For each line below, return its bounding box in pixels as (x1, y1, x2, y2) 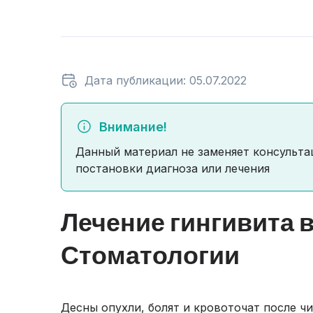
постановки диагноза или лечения (75, 161, 270, 175)
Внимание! (99, 119, 167, 134)
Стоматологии (61, 239, 240, 270)
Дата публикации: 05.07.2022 (85, 73, 247, 87)
